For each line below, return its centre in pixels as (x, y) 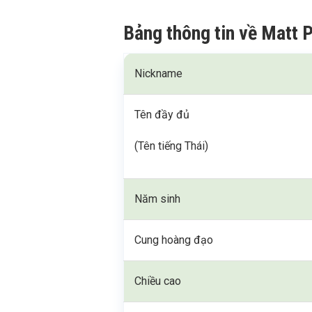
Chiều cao (158, 281)
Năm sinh (158, 198)
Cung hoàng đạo (174, 240)
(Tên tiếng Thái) (172, 146)
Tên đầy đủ (162, 114)
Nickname (159, 73)
